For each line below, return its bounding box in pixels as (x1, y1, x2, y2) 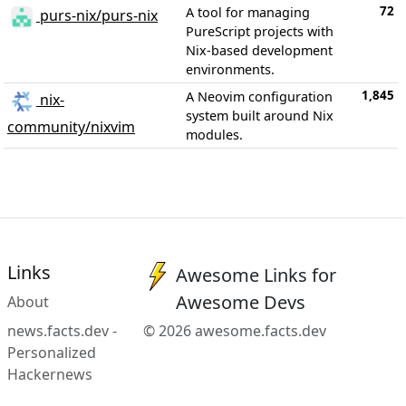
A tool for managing (186, 4, 310, 21)
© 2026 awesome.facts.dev (143, 321, 327, 341)
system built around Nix (186, 107, 333, 124)
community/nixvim (7, 117, 135, 137)
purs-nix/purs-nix (36, 5, 158, 26)
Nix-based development (186, 42, 333, 59)
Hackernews (7, 364, 92, 384)
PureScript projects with (186, 23, 333, 40)
